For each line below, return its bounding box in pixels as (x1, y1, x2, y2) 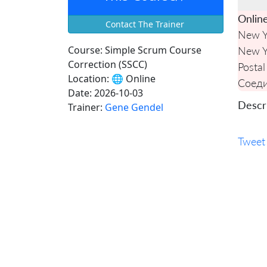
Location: (68, 72, 109, 85)
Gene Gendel (105, 101, 163, 114)
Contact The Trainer (105, 18, 184, 30)
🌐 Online (109, 72, 156, 85)
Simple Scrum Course (103, 44, 201, 57)
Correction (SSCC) (68, 58, 147, 71)
